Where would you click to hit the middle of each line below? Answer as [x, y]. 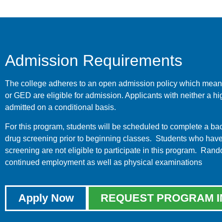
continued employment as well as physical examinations [104, 162]
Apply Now [46, 198]
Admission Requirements [94, 61]
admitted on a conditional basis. [60, 108]
